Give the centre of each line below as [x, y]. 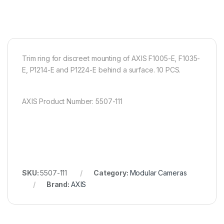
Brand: [58, 184]
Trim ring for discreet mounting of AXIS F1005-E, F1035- [111, 58]
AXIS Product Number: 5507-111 [72, 101]
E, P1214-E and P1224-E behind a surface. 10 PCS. [101, 70]
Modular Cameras [158, 173]
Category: [111, 173]
